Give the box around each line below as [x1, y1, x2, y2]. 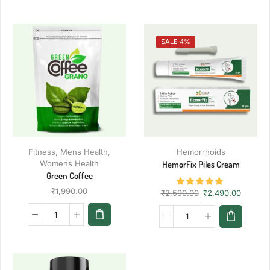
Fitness [28, 146, 55, 157]
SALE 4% [161, 37, 190, 46]
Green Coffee [46, 169, 93, 181]
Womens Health [40, 158, 99, 168]
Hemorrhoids [176, 146, 225, 157]
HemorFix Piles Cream [162, 158, 240, 170]
